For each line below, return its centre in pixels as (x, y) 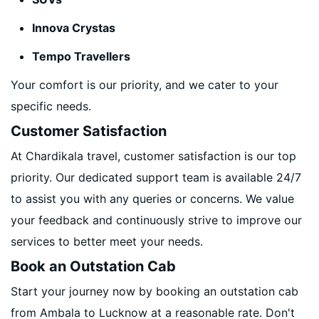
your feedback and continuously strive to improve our (156, 220)
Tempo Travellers (81, 56)
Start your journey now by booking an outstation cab (155, 291)
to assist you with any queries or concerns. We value (152, 199)
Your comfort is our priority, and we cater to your (145, 85)
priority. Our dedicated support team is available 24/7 (156, 177)
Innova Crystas (74, 28)
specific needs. (51, 106)
